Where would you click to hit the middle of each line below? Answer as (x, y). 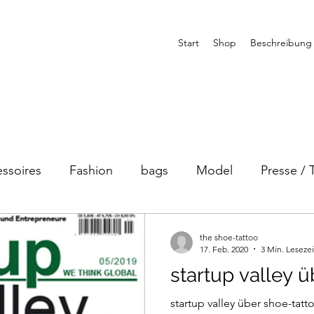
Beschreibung (281, 43)
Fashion (91, 171)
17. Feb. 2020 (224, 249)
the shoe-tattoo (229, 237)
